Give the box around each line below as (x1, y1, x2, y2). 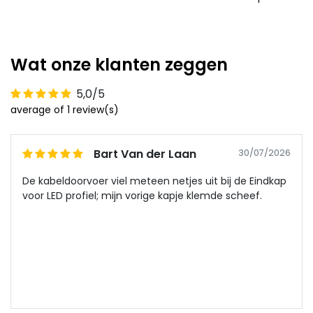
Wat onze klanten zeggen (10, 53, 228, 77)
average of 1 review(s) (10, 103, 119, 117)
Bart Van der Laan (94, 146, 196, 163)
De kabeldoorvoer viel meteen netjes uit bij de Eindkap (22, 174, 286, 189)
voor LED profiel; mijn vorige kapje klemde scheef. (22, 189, 262, 203)
